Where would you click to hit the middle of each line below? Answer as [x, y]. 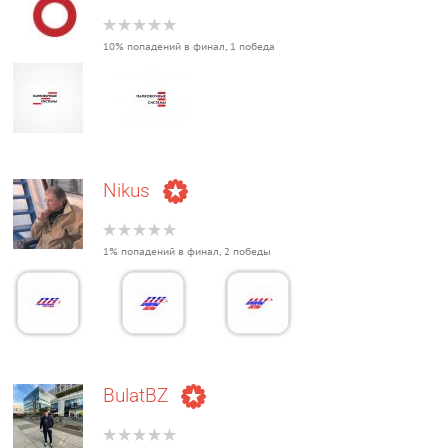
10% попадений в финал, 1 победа [189, 46]
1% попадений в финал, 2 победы [187, 251]
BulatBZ [138, 395]
